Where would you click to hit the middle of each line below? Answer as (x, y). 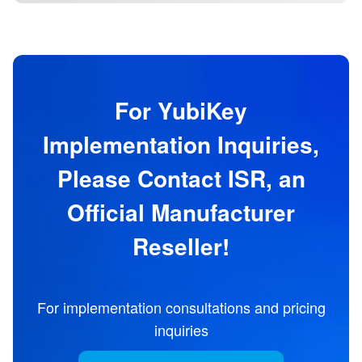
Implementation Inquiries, (181, 144)
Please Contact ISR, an (181, 178)
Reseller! (181, 246)
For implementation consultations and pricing (181, 307)
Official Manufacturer (181, 212)
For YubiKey (181, 110)
